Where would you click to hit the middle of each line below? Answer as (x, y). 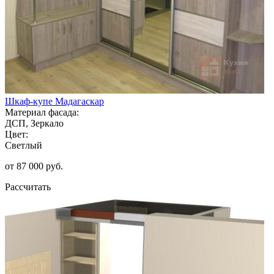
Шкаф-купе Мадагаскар (54, 101)
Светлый (24, 145)
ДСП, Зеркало (34, 123)
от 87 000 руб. (34, 166)
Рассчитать (28, 187)
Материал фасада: (42, 112)
